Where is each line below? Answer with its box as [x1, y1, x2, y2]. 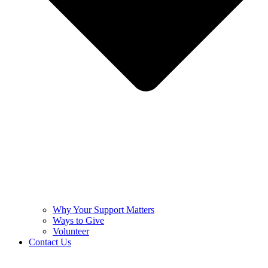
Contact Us [29, 236, 71, 247]
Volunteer [53, 226, 89, 236]
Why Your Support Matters [53, 204, 154, 215]
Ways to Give [53, 215, 104, 226]
